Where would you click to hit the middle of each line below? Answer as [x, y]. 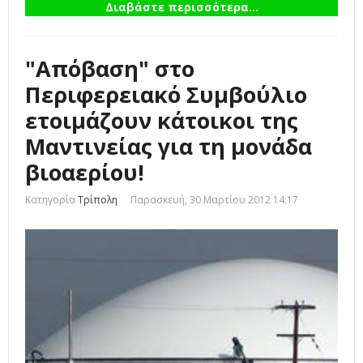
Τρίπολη [98, 200]
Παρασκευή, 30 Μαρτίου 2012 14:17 [214, 200]
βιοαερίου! [85, 173]
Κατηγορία [50, 200]
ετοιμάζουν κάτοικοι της [162, 121]
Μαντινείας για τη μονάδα [169, 147]
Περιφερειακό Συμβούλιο [166, 95]
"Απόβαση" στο [110, 69]
